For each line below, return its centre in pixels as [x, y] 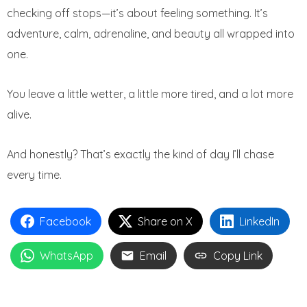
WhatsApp [66, 256]
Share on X [165, 222]
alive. [19, 115]
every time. [34, 175]
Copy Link [238, 256]
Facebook [65, 222]
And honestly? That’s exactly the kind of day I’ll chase [140, 155]
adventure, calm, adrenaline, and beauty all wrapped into [151, 34]
